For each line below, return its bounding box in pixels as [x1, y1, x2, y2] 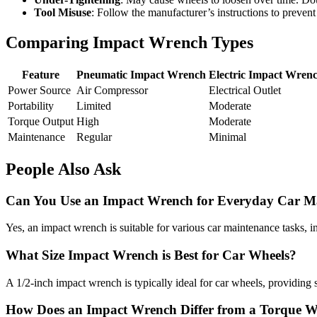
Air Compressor [76, 83, 148, 96]
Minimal [209, 130, 246, 143]
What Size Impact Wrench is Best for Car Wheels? [6, 248, 296, 263]
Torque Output [8, 115, 74, 127]
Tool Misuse [34, 6, 91, 18]
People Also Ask [6, 159, 121, 178]
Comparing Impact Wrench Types [6, 33, 253, 52]
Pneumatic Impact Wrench [76, 68, 206, 81]
